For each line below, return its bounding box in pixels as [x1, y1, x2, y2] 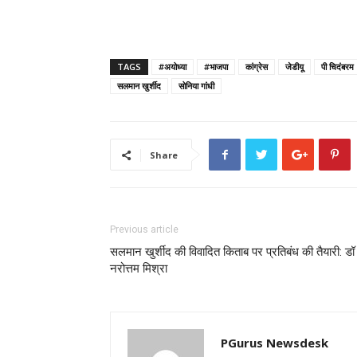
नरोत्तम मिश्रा [110, 261, 167, 276]
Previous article [110, 224, 178, 235]
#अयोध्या [159, 61, 186, 73]
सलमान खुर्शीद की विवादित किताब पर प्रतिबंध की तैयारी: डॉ [110, 245, 355, 259]
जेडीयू [285, 61, 304, 73]
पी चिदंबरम [321, 61, 354, 73]
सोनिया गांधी [178, 80, 214, 92]
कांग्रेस [245, 61, 268, 73]
